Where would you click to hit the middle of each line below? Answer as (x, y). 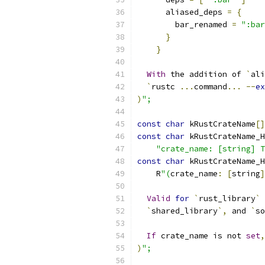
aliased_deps (182, 12)
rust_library (227, 198)
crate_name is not (201, 236)
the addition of (206, 74)
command (211, 87)
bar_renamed (185, 25)
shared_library (185, 211)
